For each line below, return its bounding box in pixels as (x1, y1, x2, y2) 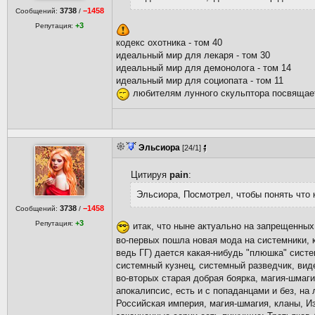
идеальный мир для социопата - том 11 (116, 75, 283, 86)
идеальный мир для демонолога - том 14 (116, 63, 291, 73)
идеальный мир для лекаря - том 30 (116, 50, 270, 60)
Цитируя (131, 169, 169, 180)
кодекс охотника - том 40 (116, 37, 222, 48)
